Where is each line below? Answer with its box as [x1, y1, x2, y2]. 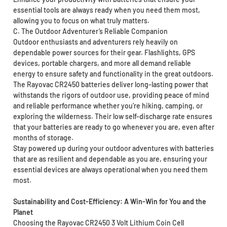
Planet [13, 208, 33, 217]
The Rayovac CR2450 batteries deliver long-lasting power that [13, 80, 208, 89]
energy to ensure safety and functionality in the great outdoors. [13, 69, 213, 79]
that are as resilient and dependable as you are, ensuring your [13, 155, 207, 164]
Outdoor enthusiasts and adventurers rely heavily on [13, 37, 178, 47]
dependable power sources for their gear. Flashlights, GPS [13, 48, 195, 57]
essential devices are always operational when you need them [13, 165, 208, 174]
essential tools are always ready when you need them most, [13, 6, 200, 15]
